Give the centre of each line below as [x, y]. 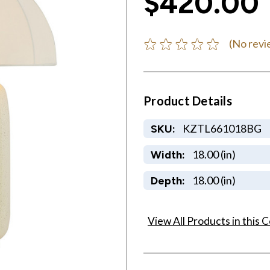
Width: [168, 154]
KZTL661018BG [222, 128]
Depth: [168, 180]
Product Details [188, 100]
